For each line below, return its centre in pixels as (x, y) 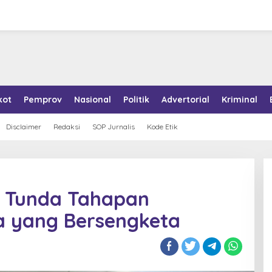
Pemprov (43, 100)
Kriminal (240, 100)
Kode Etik (162, 127)
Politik (136, 100)
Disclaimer (24, 127)
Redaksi (67, 127)
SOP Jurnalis (114, 127)
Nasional (93, 100)
